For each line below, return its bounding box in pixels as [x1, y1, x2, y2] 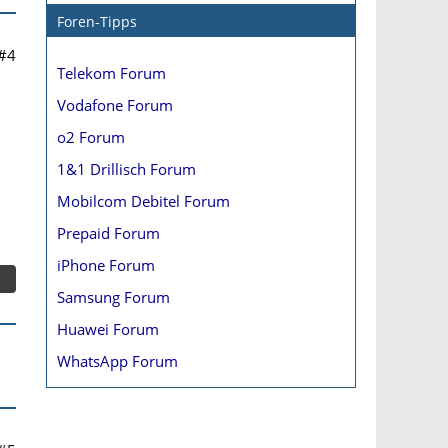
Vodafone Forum [57, 95, 173, 115]
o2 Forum [57, 127, 125, 147]
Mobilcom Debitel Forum [57, 191, 230, 211]
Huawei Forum [57, 319, 159, 339]
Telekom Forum [57, 63, 166, 83]
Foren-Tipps [57, 12, 137, 31]
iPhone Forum [57, 255, 155, 275]
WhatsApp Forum [57, 351, 178, 371]
